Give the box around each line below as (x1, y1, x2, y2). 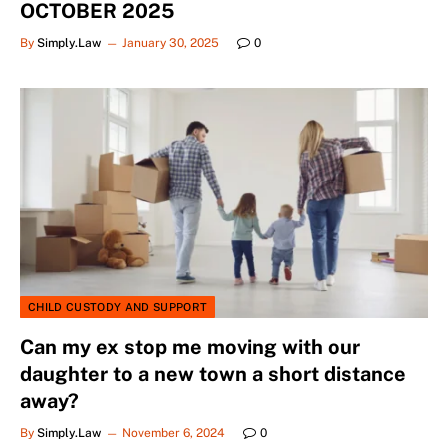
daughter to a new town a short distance (20, 361, 406, 386)
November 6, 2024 (122, 425, 225, 440)
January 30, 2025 (122, 36, 219, 51)
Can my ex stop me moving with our (20, 334, 360, 359)
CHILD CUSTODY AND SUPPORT (28, 300, 208, 313)
